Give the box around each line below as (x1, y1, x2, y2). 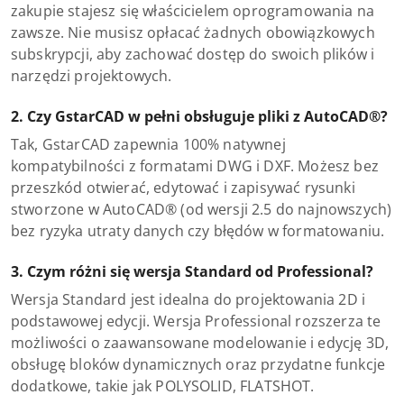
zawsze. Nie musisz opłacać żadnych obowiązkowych (11, 23, 375, 42)
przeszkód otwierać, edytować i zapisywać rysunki (11, 178, 355, 197)
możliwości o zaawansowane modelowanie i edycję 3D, (11, 333, 390, 353)
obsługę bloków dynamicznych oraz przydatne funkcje (11, 354, 386, 374)
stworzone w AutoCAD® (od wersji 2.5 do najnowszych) (11, 199, 392, 219)
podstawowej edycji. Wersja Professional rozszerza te (11, 311, 381, 331)
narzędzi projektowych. (11, 66, 172, 86)
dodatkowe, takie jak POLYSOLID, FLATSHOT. (11, 376, 315, 396)
